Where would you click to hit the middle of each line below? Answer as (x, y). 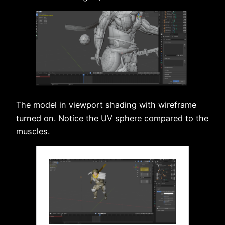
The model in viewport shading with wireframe (106, 105)
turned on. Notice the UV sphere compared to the (112, 118)
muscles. (33, 131)
